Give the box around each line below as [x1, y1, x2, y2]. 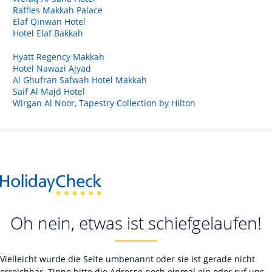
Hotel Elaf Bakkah [13, 27, 83, 39]
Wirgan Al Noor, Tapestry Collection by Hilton [13, 97, 195, 109]
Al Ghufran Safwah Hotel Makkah [13, 73, 147, 86]
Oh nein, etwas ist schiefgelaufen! [10, 211, 262, 235]
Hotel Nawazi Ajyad [13, 62, 91, 74]
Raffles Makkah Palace [13, 4, 103, 16]
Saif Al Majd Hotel [13, 85, 85, 97]
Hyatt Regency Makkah [13, 50, 104, 63]
